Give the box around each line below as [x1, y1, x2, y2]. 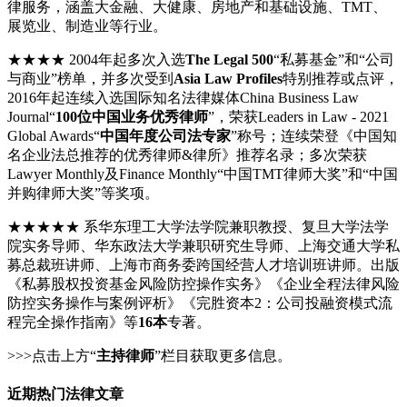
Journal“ [7, 109, 55, 125]
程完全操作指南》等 [7, 314, 138, 331]
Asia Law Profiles [174, 71, 283, 87]
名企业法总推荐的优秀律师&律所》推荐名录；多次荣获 [7, 147, 367, 164]
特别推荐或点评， [283, 71, 399, 87]
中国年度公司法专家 [100, 128, 231, 144]
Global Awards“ [7, 128, 100, 144]
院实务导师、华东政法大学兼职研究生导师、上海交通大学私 [7, 238, 400, 254]
